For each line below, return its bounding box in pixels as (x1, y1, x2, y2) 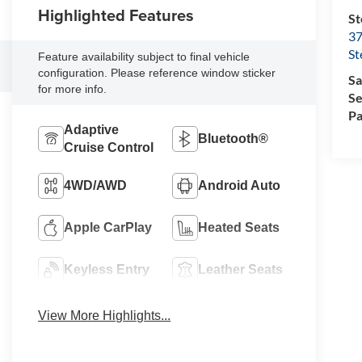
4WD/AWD (64, 178, 128, 192)
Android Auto (198, 178, 281, 192)
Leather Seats (198, 262, 284, 276)
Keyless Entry (64, 262, 150, 276)
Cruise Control (64, 140, 154, 154)
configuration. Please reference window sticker (38, 66, 276, 79)
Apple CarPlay (64, 220, 153, 234)
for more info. (38, 82, 107, 95)
